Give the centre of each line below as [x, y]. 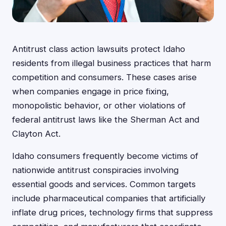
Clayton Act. [36, 134]
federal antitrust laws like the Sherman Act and [106, 120]
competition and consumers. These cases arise [104, 77]
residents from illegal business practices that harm [111, 63]
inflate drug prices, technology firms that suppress [112, 212]
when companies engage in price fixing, [91, 91]
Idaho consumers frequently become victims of [105, 156]
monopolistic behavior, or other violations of [99, 105]
